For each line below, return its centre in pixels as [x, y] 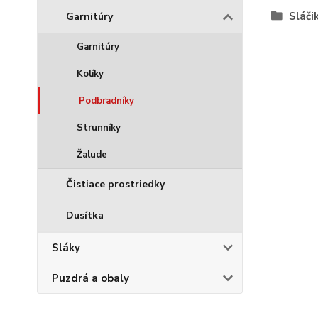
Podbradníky [106, 101]
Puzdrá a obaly [91, 278]
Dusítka [85, 215]
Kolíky [90, 74]
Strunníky [99, 128]
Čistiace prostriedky [115, 184]
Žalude [92, 155]
